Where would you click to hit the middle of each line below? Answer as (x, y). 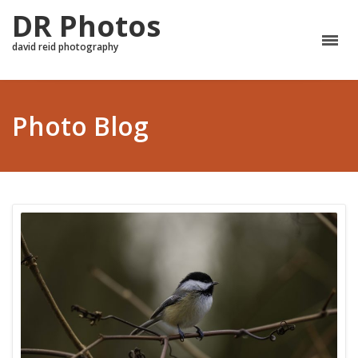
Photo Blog (80, 126)
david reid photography (65, 47)
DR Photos (86, 26)
